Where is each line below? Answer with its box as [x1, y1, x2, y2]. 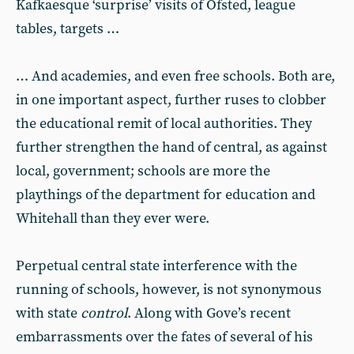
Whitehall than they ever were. [16, 209, 209, 228]
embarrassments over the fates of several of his [16, 328, 313, 346]
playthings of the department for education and [16, 186, 315, 204]
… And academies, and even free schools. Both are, [16, 67, 335, 85]
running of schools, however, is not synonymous [16, 281, 322, 299]
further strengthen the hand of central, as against [16, 138, 327, 156]
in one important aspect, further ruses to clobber [16, 91, 326, 109]
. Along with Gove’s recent [127, 304, 291, 322]
